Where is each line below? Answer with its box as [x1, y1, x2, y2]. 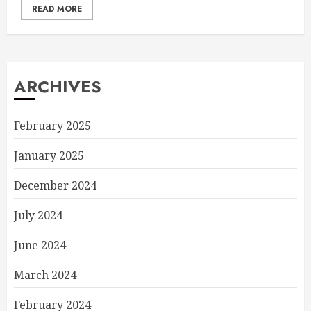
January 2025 [14, 148, 84, 163]
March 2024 [14, 267, 76, 283]
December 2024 [14, 178, 96, 193]
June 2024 [14, 237, 66, 253]
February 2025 [14, 118, 91, 133]
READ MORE [32, 3, 82, 15]
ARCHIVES [14, 74, 101, 99]
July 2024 [14, 208, 62, 223]
